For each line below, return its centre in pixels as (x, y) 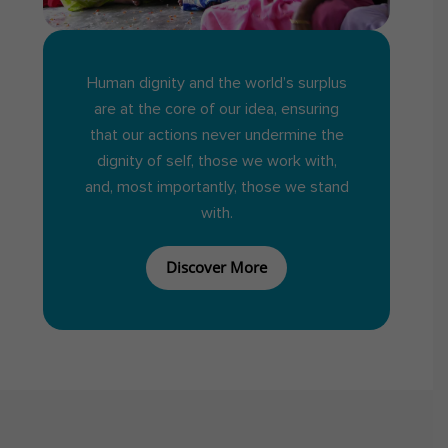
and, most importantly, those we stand (216, 187)
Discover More (216, 267)
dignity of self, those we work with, (216, 161)
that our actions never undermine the (216, 135)
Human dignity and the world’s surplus (216, 83)
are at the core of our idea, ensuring (216, 109)
